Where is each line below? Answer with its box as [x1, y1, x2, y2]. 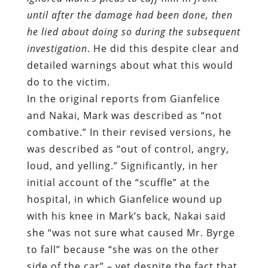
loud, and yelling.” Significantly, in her [26, 81, 218, 95]
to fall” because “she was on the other [26, 165, 220, 178]
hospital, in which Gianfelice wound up [26, 114, 223, 128]
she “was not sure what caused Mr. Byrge [26, 148, 235, 162]
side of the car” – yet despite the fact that [26, 181, 237, 195]
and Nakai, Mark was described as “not [26, 31, 223, 44]
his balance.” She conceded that [26, 248, 189, 262]
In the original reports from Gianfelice [26, 14, 220, 28]
